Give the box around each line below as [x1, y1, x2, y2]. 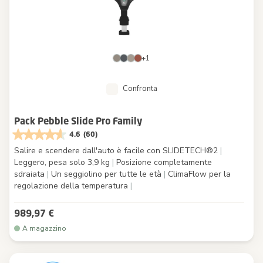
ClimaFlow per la [166, 168, 231, 180]
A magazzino [22, 223, 66, 233]
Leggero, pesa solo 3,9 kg [14, 156, 112, 168]
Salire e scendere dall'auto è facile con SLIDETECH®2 [14, 144, 220, 156]
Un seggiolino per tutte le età [49, 168, 164, 180]
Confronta [122, 83, 157, 94]
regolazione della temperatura [14, 180, 130, 191]
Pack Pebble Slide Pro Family [14, 114, 142, 127]
